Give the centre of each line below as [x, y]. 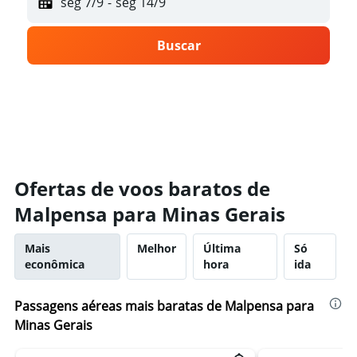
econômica [55, 264]
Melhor [156, 248]
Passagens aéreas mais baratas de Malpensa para [164, 306]
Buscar [178, 45]
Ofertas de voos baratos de [142, 188]
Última [222, 248]
